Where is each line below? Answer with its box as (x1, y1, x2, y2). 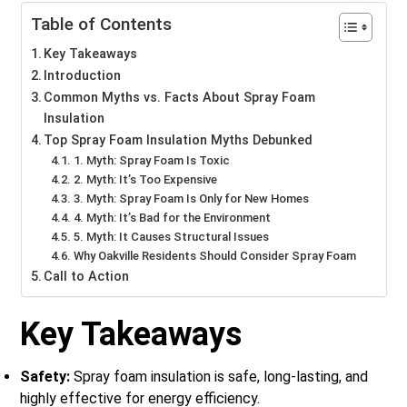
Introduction (44, 68, 122, 84)
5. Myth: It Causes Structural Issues (73, 230, 269, 244)
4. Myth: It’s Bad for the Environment (73, 211, 271, 225)
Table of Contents (30, 14, 172, 35)
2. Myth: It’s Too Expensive (73, 173, 217, 187)
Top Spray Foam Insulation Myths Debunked (44, 133, 313, 149)
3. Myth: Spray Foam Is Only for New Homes (73, 192, 309, 206)
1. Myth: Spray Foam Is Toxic (73, 154, 230, 168)
